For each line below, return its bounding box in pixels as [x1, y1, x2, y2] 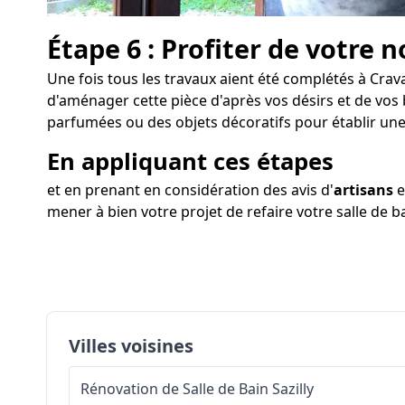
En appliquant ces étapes [47, 145, 334, 177]
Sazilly [272, 378, 314, 399]
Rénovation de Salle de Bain [80, 378, 268, 399]
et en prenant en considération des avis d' [47, 179, 334, 200]
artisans [334, 179, 393, 200]
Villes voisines [69, 333, 193, 358]
